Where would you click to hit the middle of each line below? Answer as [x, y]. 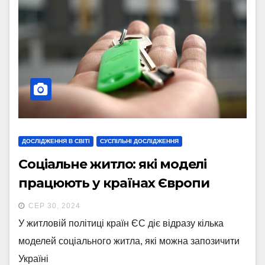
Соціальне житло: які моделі [113, 164]
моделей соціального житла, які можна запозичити [129, 241]
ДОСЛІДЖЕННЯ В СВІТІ [56, 141]
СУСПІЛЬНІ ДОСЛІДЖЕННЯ [139, 141]
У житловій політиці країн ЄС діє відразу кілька [121, 224]
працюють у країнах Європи [114, 183]
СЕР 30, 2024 [54, 206]
